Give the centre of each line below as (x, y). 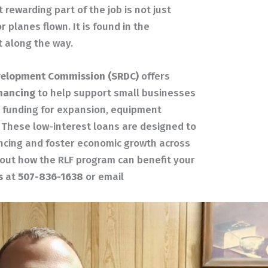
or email (104, 177)
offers (155, 77)
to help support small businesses (116, 93)
